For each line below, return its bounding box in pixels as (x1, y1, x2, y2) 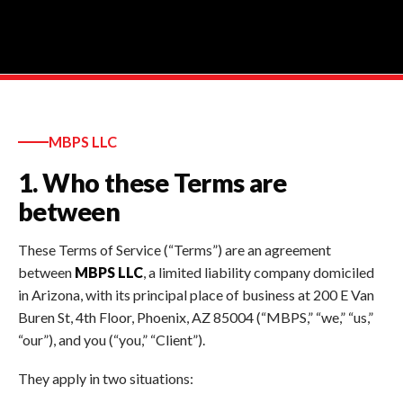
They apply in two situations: (18, 369, 193, 387)
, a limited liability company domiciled (143, 264, 374, 282)
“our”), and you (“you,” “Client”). (18, 331, 205, 349)
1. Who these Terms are (18, 166, 287, 198)
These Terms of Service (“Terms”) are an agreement (18, 241, 331, 259)
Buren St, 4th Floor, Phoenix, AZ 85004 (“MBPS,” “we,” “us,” (18, 309, 373, 327)
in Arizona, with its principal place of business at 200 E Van (18, 286, 374, 304)
